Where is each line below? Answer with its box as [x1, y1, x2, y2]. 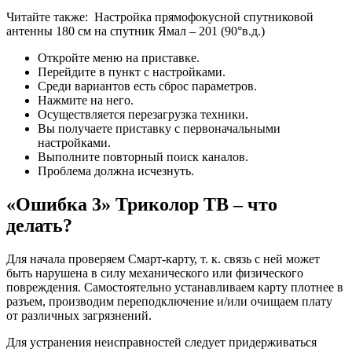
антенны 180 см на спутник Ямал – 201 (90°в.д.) [6, 24, 265, 38]
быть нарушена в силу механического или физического [6, 266, 303, 280]
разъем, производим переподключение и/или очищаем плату [6, 294, 332, 308]
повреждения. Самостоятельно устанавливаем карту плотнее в [6, 280, 343, 294]
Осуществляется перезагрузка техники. [38, 108, 248, 122]
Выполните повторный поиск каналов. [38, 150, 248, 164]
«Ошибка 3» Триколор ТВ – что [6, 193, 277, 214]
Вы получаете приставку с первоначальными [38, 122, 280, 136]
